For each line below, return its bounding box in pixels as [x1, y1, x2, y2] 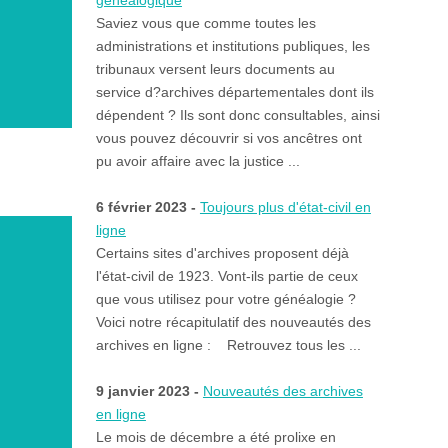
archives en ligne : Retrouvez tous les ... [95, 337, 361, 354]
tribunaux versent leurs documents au [95, 61, 335, 78]
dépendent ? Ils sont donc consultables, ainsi [95, 107, 380, 124]
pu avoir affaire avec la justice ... [95, 153, 300, 170]
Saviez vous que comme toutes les [95, 15, 316, 32]
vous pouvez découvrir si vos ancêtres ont [95, 130, 362, 147]
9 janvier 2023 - [95, 383, 203, 400]
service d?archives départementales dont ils [95, 84, 374, 101]
